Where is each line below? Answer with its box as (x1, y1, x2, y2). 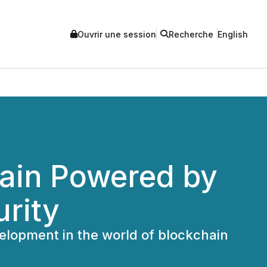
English (218, 29, 248, 39)
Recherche (169, 29, 213, 39)
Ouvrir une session (77, 29, 156, 39)
